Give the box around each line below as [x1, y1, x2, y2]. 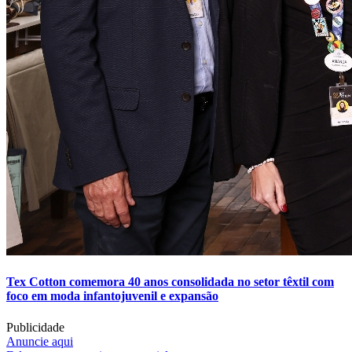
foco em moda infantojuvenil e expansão [6, 289, 218, 303]
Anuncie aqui [6, 334, 73, 348]
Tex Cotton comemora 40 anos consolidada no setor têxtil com [6, 275, 334, 289]
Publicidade [6, 320, 64, 334]
